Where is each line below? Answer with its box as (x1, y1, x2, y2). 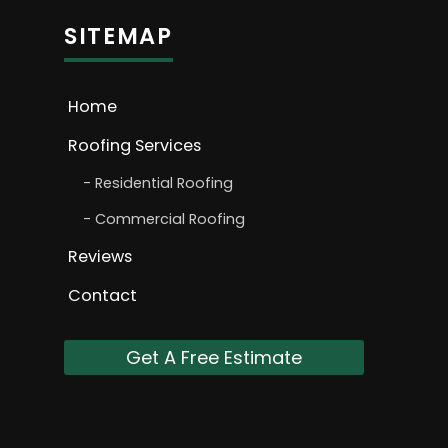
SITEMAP (64, 20, 173, 53)
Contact (68, 284, 137, 308)
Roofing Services (68, 134, 201, 158)
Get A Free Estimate (126, 345, 302, 371)
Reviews (68, 245, 132, 269)
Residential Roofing (95, 173, 233, 194)
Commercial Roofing (95, 209, 245, 230)
